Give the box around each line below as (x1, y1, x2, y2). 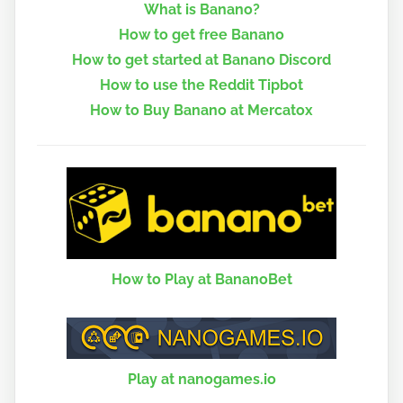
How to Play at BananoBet (111, 270, 292, 288)
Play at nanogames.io (127, 370, 276, 388)
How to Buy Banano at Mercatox (90, 101, 313, 119)
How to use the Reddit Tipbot (100, 76, 303, 94)
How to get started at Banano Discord (72, 50, 331, 68)
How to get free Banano (119, 25, 284, 43)
